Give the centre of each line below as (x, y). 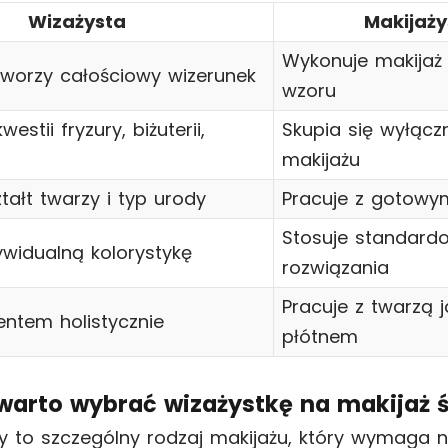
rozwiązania (335, 267)
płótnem (320, 336)
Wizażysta (77, 21)
